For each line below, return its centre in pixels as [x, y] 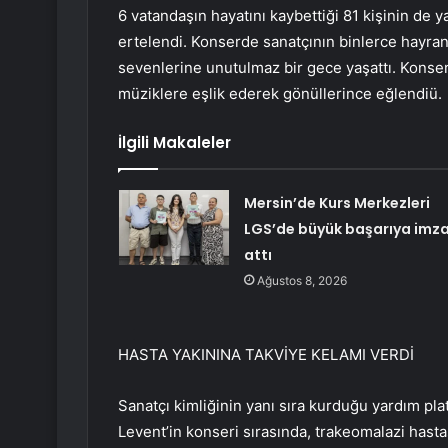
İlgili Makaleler [174, 143]
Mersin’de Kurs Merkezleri [336, 203]
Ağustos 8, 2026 [301, 281]
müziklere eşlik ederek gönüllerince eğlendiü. [280, 94]
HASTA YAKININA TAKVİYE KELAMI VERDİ [266, 355]
